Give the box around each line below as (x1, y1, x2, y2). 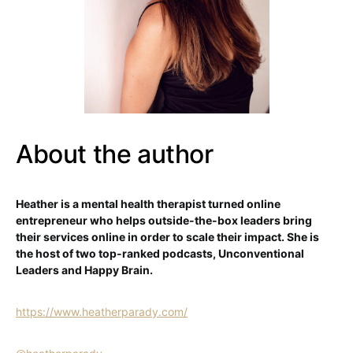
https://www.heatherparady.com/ (16, 305, 188, 318)
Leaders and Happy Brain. (16, 263, 153, 277)
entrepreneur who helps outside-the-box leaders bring (16, 214, 312, 227)
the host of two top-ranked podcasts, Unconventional (16, 247, 304, 260)
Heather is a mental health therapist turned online (16, 197, 281, 210)
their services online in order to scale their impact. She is (16, 230, 319, 243)
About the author (16, 139, 214, 169)
